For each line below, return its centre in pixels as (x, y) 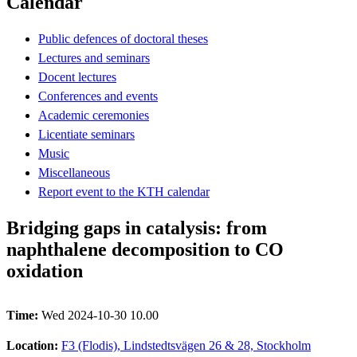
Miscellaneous (74, 172)
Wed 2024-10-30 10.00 (100, 315)
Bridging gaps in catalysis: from (137, 228)
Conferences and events (98, 96)
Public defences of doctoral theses (123, 38)
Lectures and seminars (94, 57)
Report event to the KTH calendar (124, 191)
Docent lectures (77, 76)
